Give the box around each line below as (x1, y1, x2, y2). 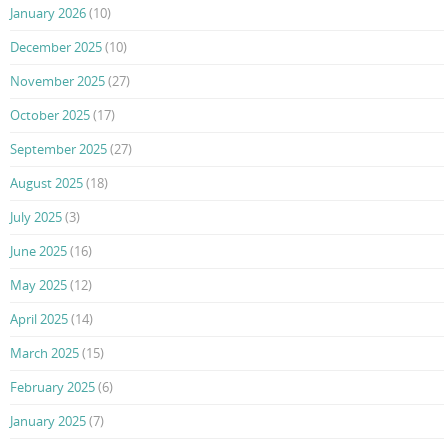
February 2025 (10, 378, 95, 397)
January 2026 (10, 4, 86, 23)
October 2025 (10, 106, 90, 125)
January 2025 (10, 412, 86, 431)
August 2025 (10, 174, 83, 193)
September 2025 (10, 140, 107, 159)
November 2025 (10, 72, 105, 91)
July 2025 (10, 208, 62, 227)
